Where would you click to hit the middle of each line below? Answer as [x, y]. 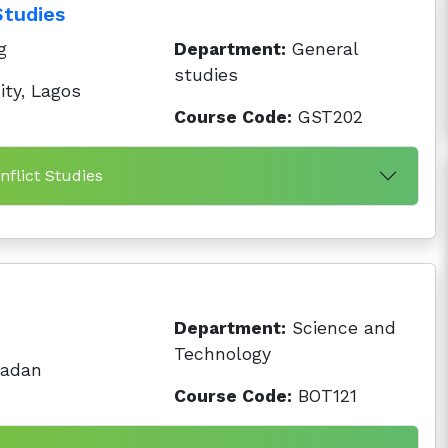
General [322, 49]
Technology [223, 354]
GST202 [328, 117]
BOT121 [325, 396]
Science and [341, 328]
